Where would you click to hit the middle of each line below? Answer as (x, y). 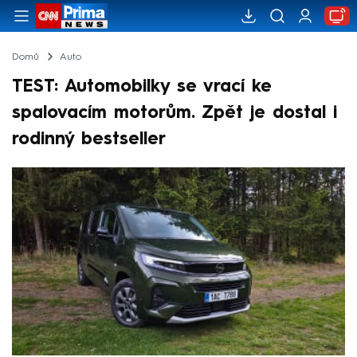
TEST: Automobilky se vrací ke (142, 86)
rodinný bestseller (89, 139)
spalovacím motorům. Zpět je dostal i (175, 113)
